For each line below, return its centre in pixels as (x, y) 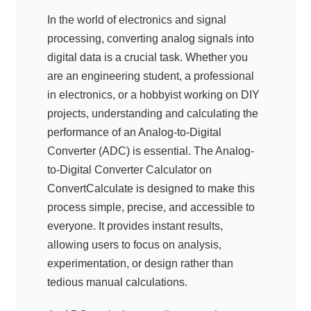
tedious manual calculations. (117, 283)
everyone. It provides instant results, (135, 226)
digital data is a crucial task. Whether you (148, 58)
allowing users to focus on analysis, (134, 245)
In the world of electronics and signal (137, 20)
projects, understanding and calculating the (153, 114)
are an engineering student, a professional (151, 76)
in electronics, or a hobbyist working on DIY (153, 95)
